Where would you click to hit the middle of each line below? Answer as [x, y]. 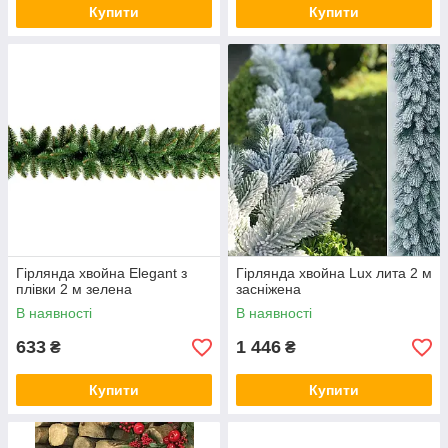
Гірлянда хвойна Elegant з [101, 273]
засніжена [268, 289]
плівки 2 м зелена [74, 289]
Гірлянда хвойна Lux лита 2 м [334, 273]
